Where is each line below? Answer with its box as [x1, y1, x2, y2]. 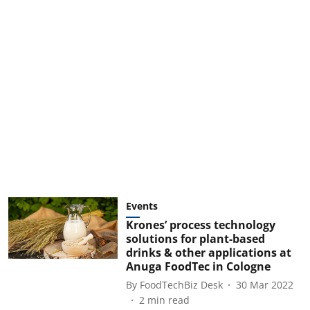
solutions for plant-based [125, 231, 265, 246]
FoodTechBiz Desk [139, 277, 223, 291]
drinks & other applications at [125, 245, 291, 260]
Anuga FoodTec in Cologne [125, 259, 271, 274]
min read [147, 293, 190, 307]
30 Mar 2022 [235, 277, 293, 291]
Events [125, 199, 158, 212]
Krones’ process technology [125, 217, 275, 232]
